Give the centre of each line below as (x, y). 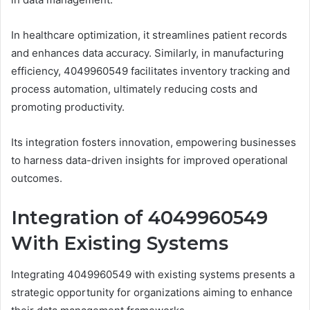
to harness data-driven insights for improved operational (149, 161)
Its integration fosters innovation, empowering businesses (154, 143)
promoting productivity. (68, 107)
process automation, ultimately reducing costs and (134, 89)
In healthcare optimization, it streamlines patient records (149, 35)
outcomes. (37, 179)
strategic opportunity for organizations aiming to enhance (152, 292)
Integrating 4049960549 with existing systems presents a (153, 274)
